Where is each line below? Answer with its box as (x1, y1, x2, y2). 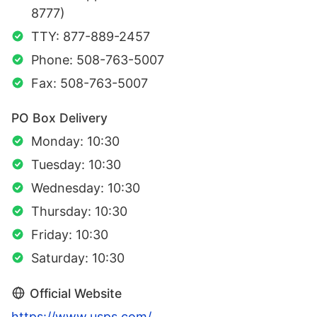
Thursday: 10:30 (31, 203, 127, 219)
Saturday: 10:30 (31, 250, 125, 265)
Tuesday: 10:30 (31, 156, 121, 172)
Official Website (30, 285, 122, 301)
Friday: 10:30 (31, 226, 108, 242)
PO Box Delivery (11, 110, 108, 125)
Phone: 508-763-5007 (31, 52, 164, 67)
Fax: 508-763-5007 (31, 75, 148, 91)
